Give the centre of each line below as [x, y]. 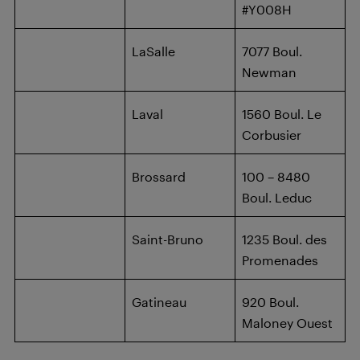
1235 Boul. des [284, 239]
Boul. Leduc [277, 197]
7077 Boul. [272, 51]
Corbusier [272, 135]
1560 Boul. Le [282, 114]
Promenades [280, 260]
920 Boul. [270, 302]
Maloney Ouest [287, 323]
